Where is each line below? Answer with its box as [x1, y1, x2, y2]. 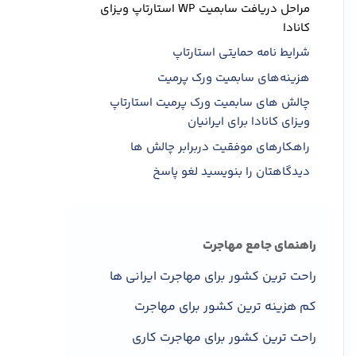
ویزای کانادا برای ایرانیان [188, 113, 310, 132]
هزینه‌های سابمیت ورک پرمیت [157, 68, 310, 87]
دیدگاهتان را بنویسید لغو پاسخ [153, 163, 310, 182]
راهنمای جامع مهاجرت [203, 236, 316, 257]
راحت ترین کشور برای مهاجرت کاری [132, 327, 316, 348]
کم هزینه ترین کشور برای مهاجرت [134, 297, 316, 318]
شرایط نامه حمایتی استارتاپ [172, 44, 310, 63]
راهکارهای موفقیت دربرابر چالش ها [130, 137, 310, 157]
